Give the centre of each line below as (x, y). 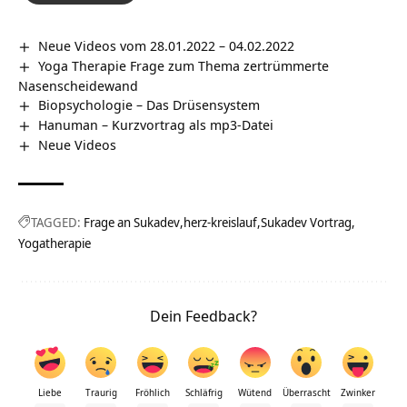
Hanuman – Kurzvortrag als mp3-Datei (156, 124)
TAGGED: (56, 222)
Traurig (101, 392)
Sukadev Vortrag (306, 222)
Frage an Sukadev (132, 222)
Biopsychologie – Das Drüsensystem (149, 104)
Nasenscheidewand (78, 85)
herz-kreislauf (220, 222)
